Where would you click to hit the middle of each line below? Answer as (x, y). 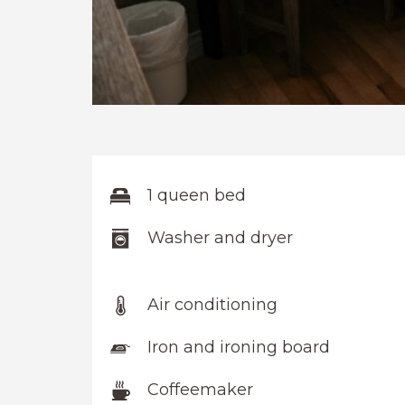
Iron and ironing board (239, 348)
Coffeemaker (200, 390)
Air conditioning (212, 305)
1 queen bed (197, 196)
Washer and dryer (220, 238)
